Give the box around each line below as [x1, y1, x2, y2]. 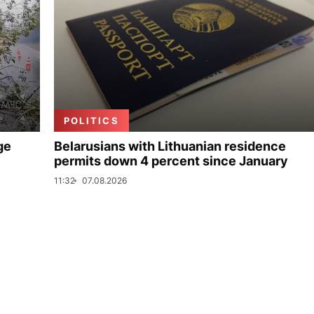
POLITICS [64, 115, 119, 126]
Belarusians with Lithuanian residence [54, 139, 286, 153]
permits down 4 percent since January [54, 153, 288, 168]
